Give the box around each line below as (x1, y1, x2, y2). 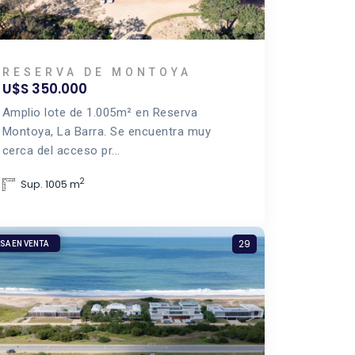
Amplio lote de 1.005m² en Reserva (2, 105, 198, 120)
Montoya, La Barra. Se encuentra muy (2, 124, 212, 139)
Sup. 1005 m (20, 177, 80, 192)
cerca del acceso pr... (2, 143, 120, 158)
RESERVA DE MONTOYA (2, 66, 192, 78)
